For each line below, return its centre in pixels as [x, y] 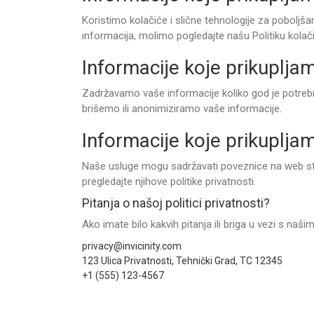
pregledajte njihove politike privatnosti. [169, 182]
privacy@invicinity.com [132, 246]
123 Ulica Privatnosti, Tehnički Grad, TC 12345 [182, 261]
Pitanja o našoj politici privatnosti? [176, 203]
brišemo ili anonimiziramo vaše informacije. [182, 109]
